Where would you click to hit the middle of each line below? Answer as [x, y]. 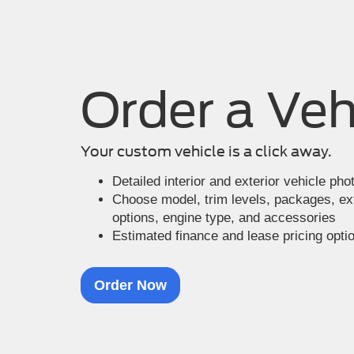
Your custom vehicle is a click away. [206, 152]
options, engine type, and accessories [224, 217]
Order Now [130, 285]
